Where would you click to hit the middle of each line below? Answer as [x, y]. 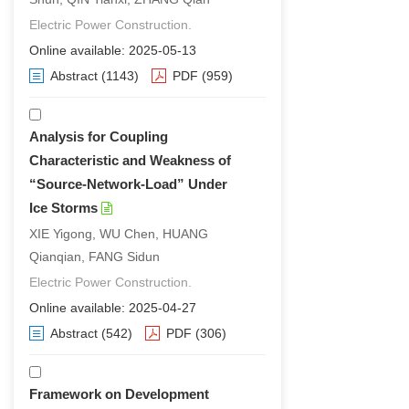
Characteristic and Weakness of [130, 160]
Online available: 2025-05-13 [113, 50]
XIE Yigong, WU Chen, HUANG [119, 234]
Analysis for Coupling [99, 136]
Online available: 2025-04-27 [113, 308]
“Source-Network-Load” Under [128, 184]
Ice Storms [63, 208]
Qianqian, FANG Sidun [94, 257]
